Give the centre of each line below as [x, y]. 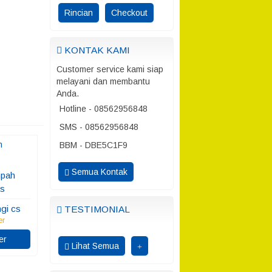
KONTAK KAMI [96, 50]
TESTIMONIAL [96, 209]
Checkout [129, 13]
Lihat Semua [94, 246]
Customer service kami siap [110, 69]
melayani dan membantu [103, 81]
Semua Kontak [98, 172]
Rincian [79, 13]
